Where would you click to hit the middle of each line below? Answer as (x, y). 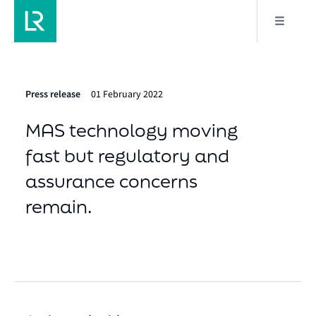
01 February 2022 (127, 94)
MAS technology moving (132, 130)
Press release (53, 94)
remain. (59, 206)
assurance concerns (111, 181)
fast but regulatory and (127, 156)
